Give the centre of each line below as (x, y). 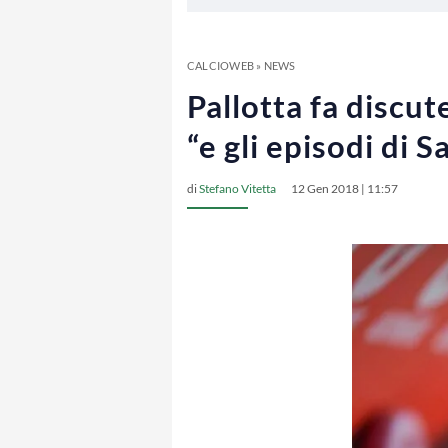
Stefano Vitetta (237, 188)
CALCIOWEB (220, 65)
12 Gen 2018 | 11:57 (344, 188)
